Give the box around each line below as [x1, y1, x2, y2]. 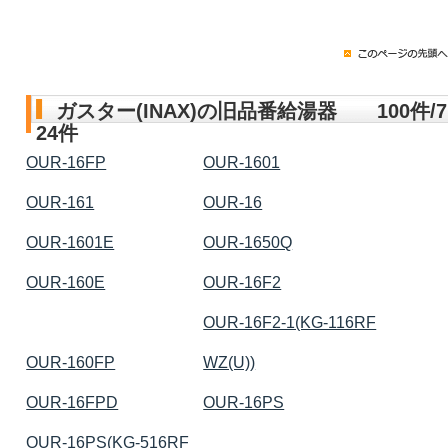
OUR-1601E [26, 233, 115, 251]
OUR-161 [26, 193, 95, 211]
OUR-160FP [26, 353, 116, 371]
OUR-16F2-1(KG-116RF [203, 313, 377, 331]
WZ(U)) [203, 353, 256, 371]
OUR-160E [26, 273, 106, 291]
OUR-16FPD [26, 393, 119, 411]
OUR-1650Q [203, 233, 293, 251]
